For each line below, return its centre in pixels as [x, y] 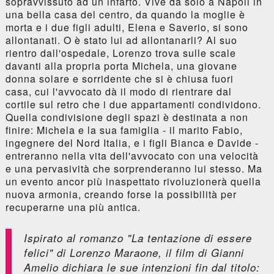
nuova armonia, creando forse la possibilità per [121, 194]
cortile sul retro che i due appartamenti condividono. [133, 104]
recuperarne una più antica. [73, 207]
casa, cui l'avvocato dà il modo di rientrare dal [118, 91]
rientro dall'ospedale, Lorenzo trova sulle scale [120, 53]
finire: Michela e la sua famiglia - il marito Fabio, [124, 130]
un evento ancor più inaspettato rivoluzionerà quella [133, 181]
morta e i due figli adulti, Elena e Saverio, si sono [127, 27]
